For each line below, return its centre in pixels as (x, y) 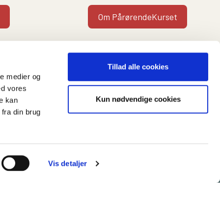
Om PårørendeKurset (137, 16)
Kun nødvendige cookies (138, 99)
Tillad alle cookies (138, 67)
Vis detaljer (68, 163)
